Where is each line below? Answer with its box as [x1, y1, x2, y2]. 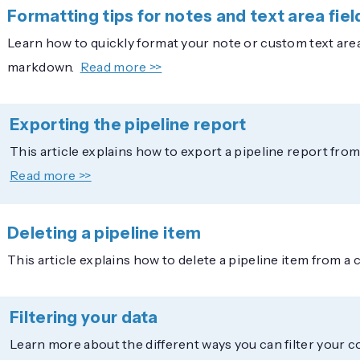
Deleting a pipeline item [7, 223, 202, 243]
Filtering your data [10, 307, 158, 327]
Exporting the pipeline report [10, 114, 247, 134]
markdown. [7, 58, 75, 75]
